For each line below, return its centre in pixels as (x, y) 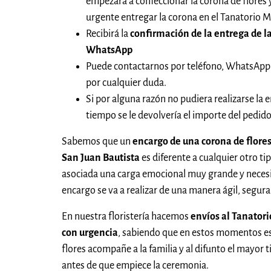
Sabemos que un (97, 142)
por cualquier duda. (126, 83)
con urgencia (90, 233)
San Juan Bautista (102, 158)
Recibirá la (108, 34)
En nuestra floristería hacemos (126, 217)
